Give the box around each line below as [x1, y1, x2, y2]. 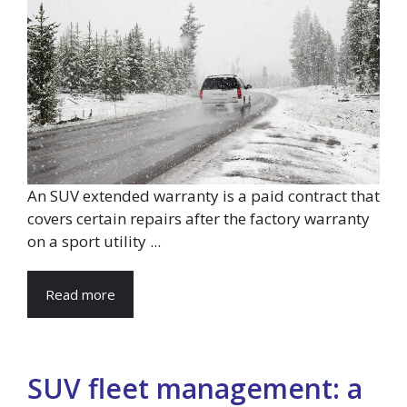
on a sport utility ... [27, 230, 161, 252]
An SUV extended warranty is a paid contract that [27, 184, 380, 206]
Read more [45, 284, 115, 303]
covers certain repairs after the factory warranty [27, 207, 370, 229]
